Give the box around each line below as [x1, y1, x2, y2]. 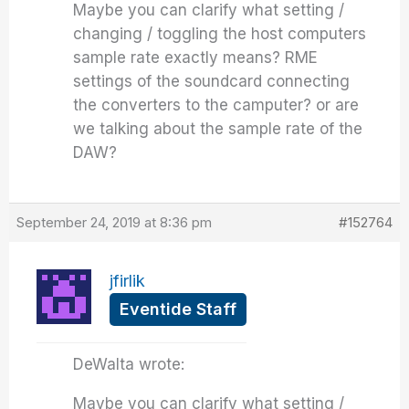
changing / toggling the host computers [73, 25, 367, 43]
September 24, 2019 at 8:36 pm [16, 214, 213, 231]
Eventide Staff [120, 299, 237, 319]
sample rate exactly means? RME [73, 48, 319, 67]
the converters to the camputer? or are [73, 96, 360, 114]
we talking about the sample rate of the [73, 120, 363, 138]
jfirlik [110, 271, 146, 290]
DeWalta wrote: [73, 355, 185, 373]
